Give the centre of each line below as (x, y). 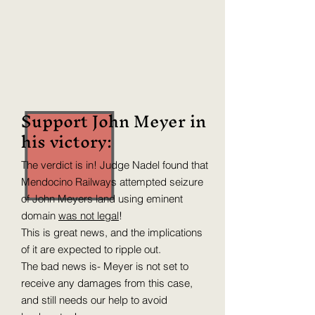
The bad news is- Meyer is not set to (105, 266)
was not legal (89, 216)
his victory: (66, 141)
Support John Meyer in (114, 121)
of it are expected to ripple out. (92, 249)
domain (40, 216)
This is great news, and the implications (112, 232)
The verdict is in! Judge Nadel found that (115, 165)
